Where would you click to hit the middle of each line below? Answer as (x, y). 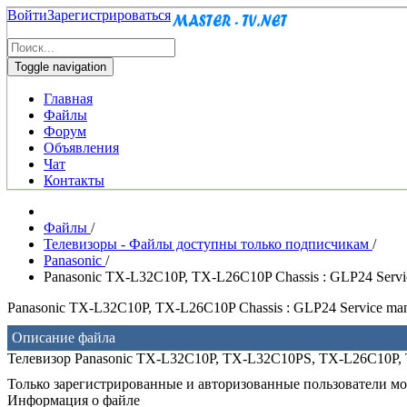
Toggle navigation (60, 67)
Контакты (74, 180)
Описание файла (64, 338)
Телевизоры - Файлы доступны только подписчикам (208, 244)
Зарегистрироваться (109, 15)
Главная (68, 99)
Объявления (81, 148)
